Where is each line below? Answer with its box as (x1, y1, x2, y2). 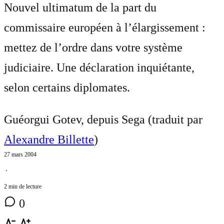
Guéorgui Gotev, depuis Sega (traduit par (4, 113, 202, 126)
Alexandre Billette (4, 133, 94, 146)
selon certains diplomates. (4, 81, 130, 94)
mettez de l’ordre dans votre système (4, 41, 182, 54)
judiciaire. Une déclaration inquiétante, (4, 61, 194, 74)
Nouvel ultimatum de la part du (4, 1, 156, 14)
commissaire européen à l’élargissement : (4, 21, 205, 34)
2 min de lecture (4, 183, 41, 190)
